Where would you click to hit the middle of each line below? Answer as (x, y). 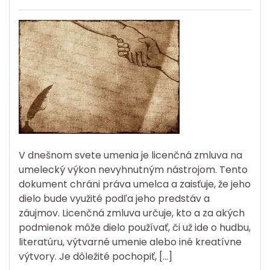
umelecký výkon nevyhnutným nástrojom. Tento (133, 169)
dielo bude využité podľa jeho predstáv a (114, 198)
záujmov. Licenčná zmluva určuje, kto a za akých (132, 213)
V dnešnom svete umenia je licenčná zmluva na (130, 155)
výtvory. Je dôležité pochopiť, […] (96, 256)
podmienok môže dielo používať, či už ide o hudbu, (135, 227)
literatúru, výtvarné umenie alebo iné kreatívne (130, 242)
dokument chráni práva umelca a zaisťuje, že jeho (135, 184)
